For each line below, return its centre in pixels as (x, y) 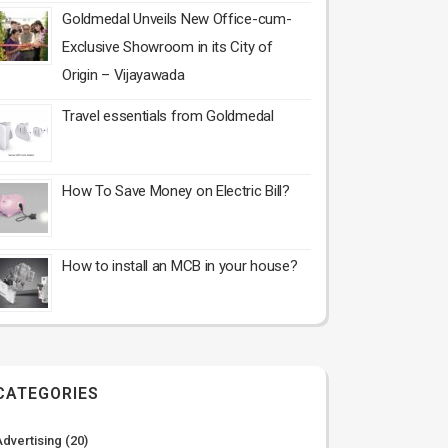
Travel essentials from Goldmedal (168, 116)
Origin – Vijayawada (123, 75)
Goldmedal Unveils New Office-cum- (177, 19)
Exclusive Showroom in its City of (167, 47)
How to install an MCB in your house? (180, 266)
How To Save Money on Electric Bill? (176, 191)
